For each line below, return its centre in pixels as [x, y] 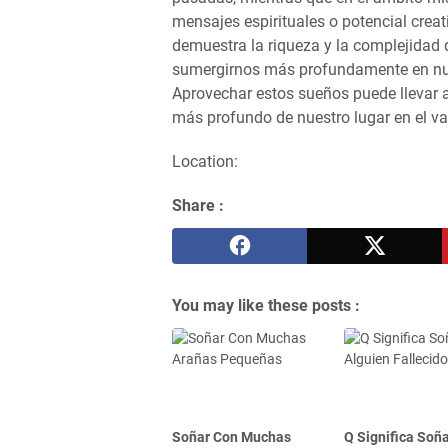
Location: [205, 161]
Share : [198, 205]
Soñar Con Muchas [231, 437]
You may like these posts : [266, 305]
